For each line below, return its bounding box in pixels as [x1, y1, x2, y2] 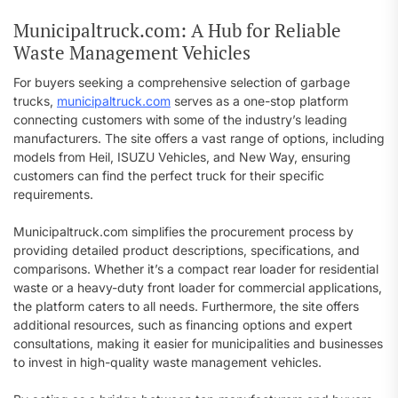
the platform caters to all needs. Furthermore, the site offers [13, 298, 359, 314]
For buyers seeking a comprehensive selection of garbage [13, 75, 350, 90]
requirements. [13, 187, 93, 202]
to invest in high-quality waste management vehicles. [13, 354, 322, 370]
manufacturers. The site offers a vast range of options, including [13, 131, 385, 146]
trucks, [13, 93, 57, 108]
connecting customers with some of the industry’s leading [13, 112, 347, 127]
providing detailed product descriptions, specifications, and [13, 243, 360, 258]
